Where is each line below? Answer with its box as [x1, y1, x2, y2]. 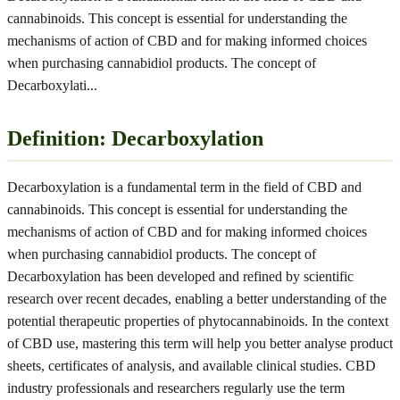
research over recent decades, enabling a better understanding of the [7, 291, 387, 306]
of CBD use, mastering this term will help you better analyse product [7, 336, 393, 351]
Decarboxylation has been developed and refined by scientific [7, 269, 354, 284]
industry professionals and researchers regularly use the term [7, 380, 345, 396]
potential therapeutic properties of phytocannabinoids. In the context [7, 313, 388, 329]
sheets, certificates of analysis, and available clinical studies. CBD [7, 358, 376, 373]
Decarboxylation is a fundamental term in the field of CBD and [7, 179, 362, 195]
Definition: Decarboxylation [7, 127, 263, 150]
